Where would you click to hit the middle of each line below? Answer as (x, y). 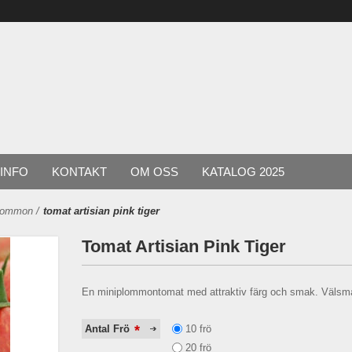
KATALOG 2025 (243, 172)
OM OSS (154, 172)
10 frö (198, 328)
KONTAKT (79, 172)
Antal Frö (109, 329)
